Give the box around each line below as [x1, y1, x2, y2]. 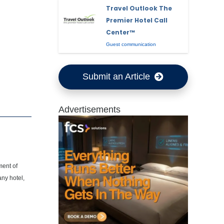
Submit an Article [82, 71, 150, 82]
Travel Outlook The [106, 3, 172, 12]
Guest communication [106, 41, 156, 47]
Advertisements [58, 104, 120, 114]
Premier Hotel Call [106, 15, 168, 24]
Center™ [106, 27, 135, 36]
